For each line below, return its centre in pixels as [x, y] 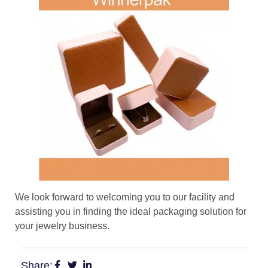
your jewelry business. [62, 226]
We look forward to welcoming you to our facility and [125, 197]
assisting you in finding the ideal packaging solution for [131, 211]
